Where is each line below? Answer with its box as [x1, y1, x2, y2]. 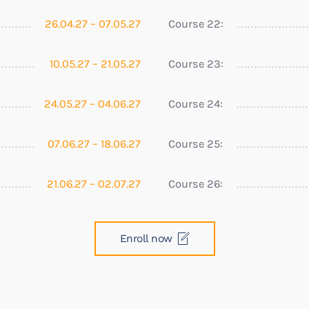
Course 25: [168, 137, 223, 150]
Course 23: [168, 57, 223, 70]
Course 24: [168, 97, 223, 110]
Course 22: [168, 17, 223, 30]
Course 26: [168, 177, 223, 190]
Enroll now [119, 232, 172, 245]
